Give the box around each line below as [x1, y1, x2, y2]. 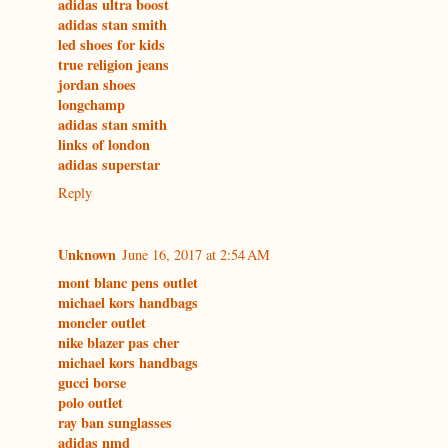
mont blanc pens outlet [58, 272, 198, 294]
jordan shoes [58, 74, 136, 96]
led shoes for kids [58, 34, 165, 56]
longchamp [58, 94, 125, 116]
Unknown [58, 244, 116, 266]
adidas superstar [58, 154, 160, 176]
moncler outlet [58, 312, 146, 334]
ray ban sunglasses [58, 412, 172, 434]
